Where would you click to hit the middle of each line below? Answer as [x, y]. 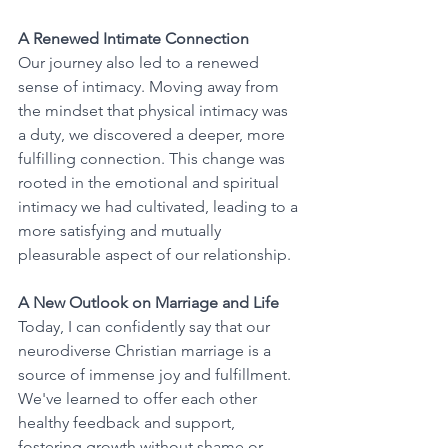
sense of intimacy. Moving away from [150, 86]
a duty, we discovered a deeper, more [153, 134]
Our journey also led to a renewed [140, 62]
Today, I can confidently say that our [146, 326]
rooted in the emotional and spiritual [150, 182]
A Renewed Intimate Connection [133, 38]
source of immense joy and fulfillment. [156, 374]
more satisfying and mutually [121, 230]
